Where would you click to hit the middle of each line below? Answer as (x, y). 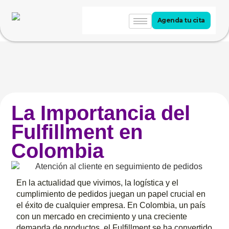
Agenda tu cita (181, 20)
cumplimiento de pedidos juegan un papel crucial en (111, 194)
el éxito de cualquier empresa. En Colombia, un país (111, 205)
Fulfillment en (77, 132)
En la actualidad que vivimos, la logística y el (98, 183)
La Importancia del (101, 113)
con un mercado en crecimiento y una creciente (102, 217)
